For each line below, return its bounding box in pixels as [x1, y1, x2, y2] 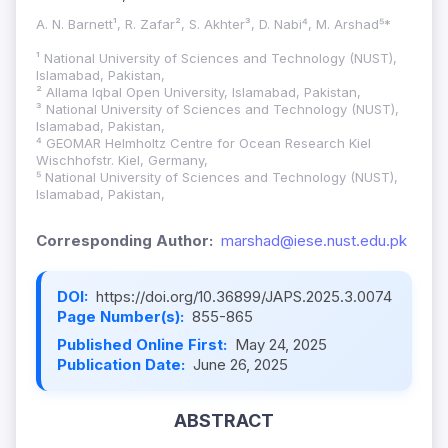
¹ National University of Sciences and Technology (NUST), [36, 50, 397, 67]
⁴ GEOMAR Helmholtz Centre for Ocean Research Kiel [36, 135, 371, 152]
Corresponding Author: [36, 231, 213, 251]
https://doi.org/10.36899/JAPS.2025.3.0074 [96, 287, 392, 307]
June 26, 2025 [193, 355, 288, 375]
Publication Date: [57, 355, 189, 375]
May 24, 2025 [235, 335, 327, 355]
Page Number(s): [57, 307, 188, 327]
